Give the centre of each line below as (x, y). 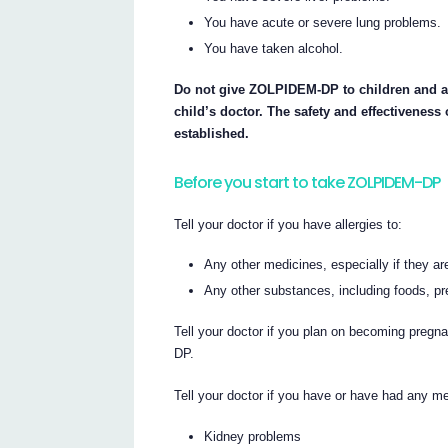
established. (212, 133)
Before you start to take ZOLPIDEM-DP (307, 183)
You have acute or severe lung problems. (323, 23)
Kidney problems (253, 436)
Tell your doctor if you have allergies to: (288, 224)
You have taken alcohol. (274, 49)
